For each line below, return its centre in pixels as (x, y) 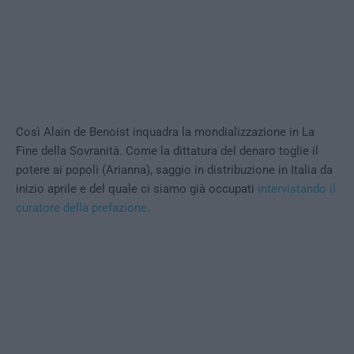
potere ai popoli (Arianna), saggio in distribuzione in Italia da (174, 170)
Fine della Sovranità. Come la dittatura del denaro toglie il (167, 151)
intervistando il (297, 189)
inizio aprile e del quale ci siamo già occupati (137, 189)
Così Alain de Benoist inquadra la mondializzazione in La (165, 132)
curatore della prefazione (81, 208)
